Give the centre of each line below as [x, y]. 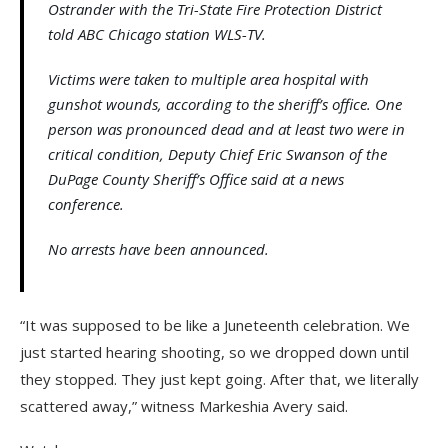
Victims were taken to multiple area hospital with [208, 79]
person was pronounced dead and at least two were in [226, 129]
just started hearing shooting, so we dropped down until [214, 352]
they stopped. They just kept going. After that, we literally [219, 379]
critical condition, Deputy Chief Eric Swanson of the [217, 154]
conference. [86, 204]
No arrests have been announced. [158, 249]
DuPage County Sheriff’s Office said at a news [196, 179]
